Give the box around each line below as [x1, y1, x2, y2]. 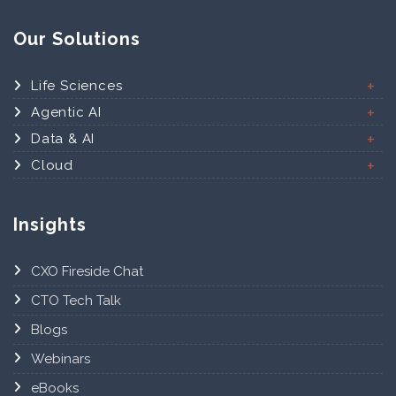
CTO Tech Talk [31, 293, 121, 309]
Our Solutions [13, 28, 141, 50]
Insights [13, 213, 87, 235]
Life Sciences [31, 77, 123, 94]
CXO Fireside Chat [31, 263, 143, 280]
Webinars [31, 351, 90, 368]
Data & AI [31, 130, 95, 147]
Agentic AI [31, 103, 102, 120]
